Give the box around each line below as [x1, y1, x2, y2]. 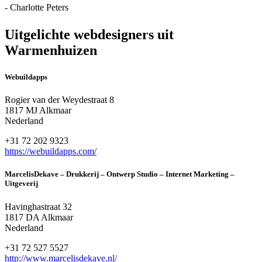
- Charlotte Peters [5, 2, 68, 13]
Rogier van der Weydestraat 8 [5, 95, 114, 105]
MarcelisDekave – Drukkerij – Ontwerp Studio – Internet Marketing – [5, 170, 235, 179]
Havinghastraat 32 [5, 201, 72, 212]
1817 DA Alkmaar [5, 212, 73, 222]
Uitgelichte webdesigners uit [5, 27, 174, 43]
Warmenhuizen [5, 43, 97, 58]
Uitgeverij [5, 179, 38, 188]
